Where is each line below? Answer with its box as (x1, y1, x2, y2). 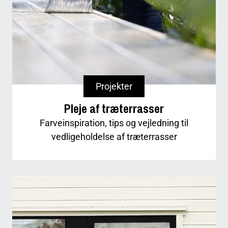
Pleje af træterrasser (64, 100, 164, 117)
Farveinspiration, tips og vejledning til (40, 118, 188, 128)
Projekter (96, 81, 132, 92)
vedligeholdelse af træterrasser (51, 131, 177, 142)
